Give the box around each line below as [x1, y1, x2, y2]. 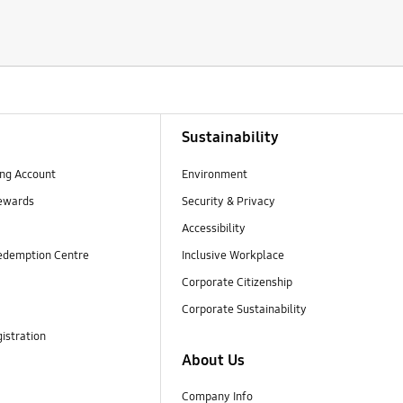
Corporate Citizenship [181, 275, 295, 291]
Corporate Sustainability [181, 302, 309, 318]
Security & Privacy [181, 193, 275, 209]
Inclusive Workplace [181, 248, 284, 264]
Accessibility [181, 220, 246, 236]
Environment [181, 166, 247, 182]
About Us [181, 350, 245, 370]
